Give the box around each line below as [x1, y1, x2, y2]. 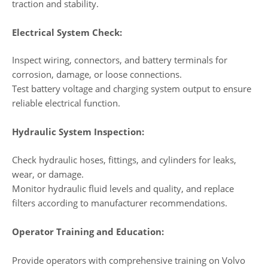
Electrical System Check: [12, 26, 122, 38]
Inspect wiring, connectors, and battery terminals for [12, 54, 227, 66]
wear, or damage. [12, 167, 84, 180]
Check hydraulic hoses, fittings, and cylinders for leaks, [12, 153, 236, 166]
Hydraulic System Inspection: [12, 126, 144, 138]
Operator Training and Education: [12, 225, 164, 237]
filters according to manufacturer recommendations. [12, 196, 227, 209]
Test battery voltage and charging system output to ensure [12, 83, 251, 95]
